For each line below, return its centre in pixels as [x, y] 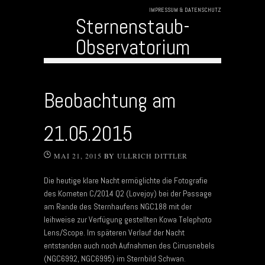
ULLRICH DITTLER [152, 155]
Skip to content [68, 70]
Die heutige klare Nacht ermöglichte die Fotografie [126, 180]
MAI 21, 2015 [78, 155]
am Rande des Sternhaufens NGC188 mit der [118, 206]
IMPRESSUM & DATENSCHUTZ [185, 9]
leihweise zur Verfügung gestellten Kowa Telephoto [128, 219]
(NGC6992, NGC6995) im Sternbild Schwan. [115, 258]
